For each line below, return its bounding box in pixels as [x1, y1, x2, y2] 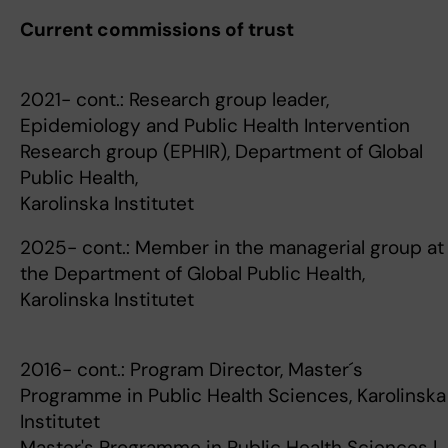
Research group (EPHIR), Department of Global [20, 139, 423, 164]
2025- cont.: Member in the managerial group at [20, 235, 444, 260]
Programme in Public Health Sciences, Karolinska [20, 383, 446, 408]
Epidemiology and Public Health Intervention [20, 113, 410, 138]
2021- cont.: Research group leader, [20, 87, 329, 112]
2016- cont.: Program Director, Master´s [20, 357, 363, 382]
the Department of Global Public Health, [20, 261, 365, 286]
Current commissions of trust [20, 17, 294, 42]
